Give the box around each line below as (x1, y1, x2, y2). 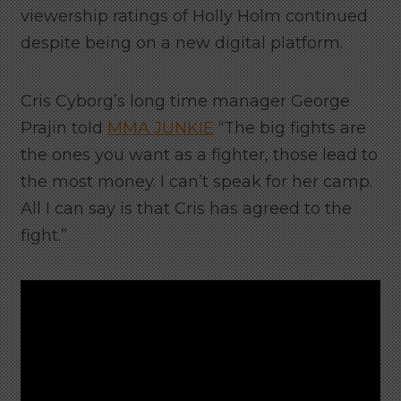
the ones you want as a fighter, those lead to (21, 145, 378, 166)
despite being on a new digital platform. (21, 33, 343, 54)
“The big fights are (214, 118, 366, 139)
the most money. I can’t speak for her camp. (21, 172, 372, 192)
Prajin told (21, 118, 107, 139)
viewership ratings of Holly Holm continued (21, 6, 368, 27)
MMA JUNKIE (107, 118, 214, 139)
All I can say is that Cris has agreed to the (21, 199, 352, 219)
